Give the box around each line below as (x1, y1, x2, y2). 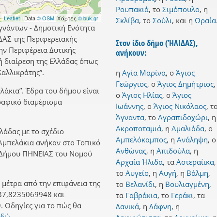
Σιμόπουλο (162, 4, 200, 15)
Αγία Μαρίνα (122, 68, 166, 78)
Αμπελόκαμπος (116, 135, 167, 145)
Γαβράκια (125, 190, 157, 201)
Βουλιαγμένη (165, 179, 209, 189)
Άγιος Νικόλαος (154, 101, 206, 111)
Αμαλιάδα (171, 124, 204, 134)
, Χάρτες (54, 14, 78, 22)
